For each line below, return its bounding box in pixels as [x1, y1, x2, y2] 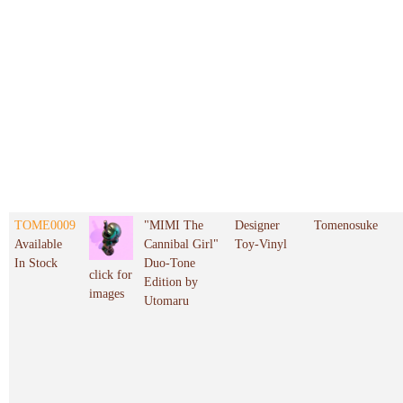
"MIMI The [144, 219, 203, 233]
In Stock [14, 256, 58, 271]
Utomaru [144, 294, 189, 309]
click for [89, 268, 132, 282]
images [89, 287, 124, 301]
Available [14, 237, 62, 252]
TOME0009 [14, 219, 76, 233]
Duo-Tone [144, 256, 195, 271]
